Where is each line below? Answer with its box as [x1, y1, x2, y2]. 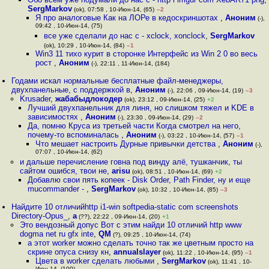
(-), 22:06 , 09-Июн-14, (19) [166, 87, 244, 94]
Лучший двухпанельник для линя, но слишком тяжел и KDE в [27, 103, 254, 112]
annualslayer [113, 247, 161, 256]
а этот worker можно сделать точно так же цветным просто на [27, 238, 253, 247]
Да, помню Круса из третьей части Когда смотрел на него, [27, 121, 241, 130]
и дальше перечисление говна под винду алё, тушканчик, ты [19, 157, 242, 166]
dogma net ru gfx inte [19, 229, 94, 238]
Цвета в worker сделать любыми [35, 256, 157, 265]
